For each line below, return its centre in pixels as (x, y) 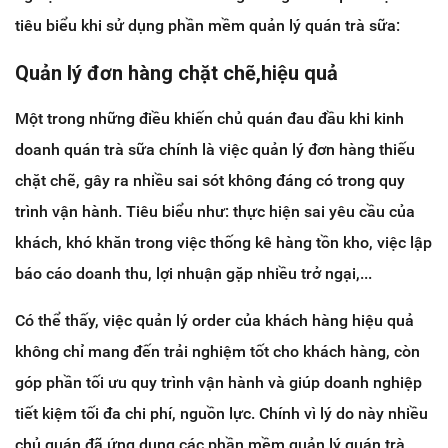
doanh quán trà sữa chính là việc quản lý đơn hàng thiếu (215, 150)
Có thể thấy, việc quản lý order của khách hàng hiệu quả (214, 321)
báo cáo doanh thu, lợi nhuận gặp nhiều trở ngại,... (193, 274)
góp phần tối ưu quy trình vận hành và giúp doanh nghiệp (218, 383)
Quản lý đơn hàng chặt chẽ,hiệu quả (176, 73)
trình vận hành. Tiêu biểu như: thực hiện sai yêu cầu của (215, 212)
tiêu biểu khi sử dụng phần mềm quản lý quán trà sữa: (207, 26)
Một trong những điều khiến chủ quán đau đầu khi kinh (209, 119)
